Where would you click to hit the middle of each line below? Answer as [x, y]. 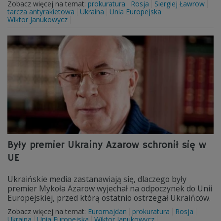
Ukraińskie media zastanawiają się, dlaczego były [97, 179]
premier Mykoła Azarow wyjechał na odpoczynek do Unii [110, 188]
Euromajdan [107, 211]
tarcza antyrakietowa [41, 12]
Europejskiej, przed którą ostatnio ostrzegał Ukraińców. [109, 198]
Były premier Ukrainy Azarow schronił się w [107, 145]
